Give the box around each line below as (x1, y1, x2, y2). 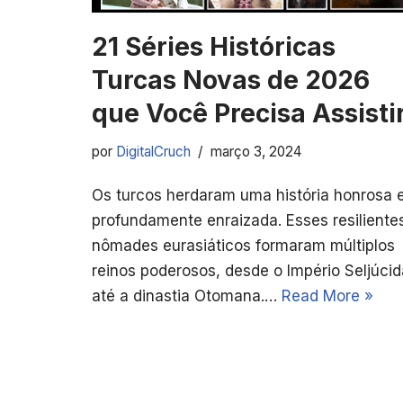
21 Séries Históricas (92, 31, 336, 62)
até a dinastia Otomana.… (92, 286, 282, 305)
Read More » (282, 286, 373, 305)
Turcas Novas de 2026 (92, 64, 370, 95)
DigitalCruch (116, 142, 191, 160)
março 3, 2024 (210, 142, 301, 160)
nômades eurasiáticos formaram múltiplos (92, 236, 395, 255)
